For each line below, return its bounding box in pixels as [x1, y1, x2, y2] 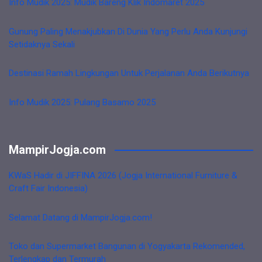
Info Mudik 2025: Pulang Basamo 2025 [9, 96, 156, 108]
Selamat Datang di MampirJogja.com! [9, 212, 152, 223]
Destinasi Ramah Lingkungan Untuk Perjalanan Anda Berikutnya [9, 68, 249, 78]
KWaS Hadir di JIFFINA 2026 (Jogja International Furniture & [9, 170, 237, 181]
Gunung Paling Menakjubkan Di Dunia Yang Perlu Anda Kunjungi [9, 26, 247, 37]
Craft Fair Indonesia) [9, 183, 88, 194]
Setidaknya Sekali [9, 39, 75, 50]
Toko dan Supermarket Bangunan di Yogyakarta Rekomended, [9, 241, 245, 251]
